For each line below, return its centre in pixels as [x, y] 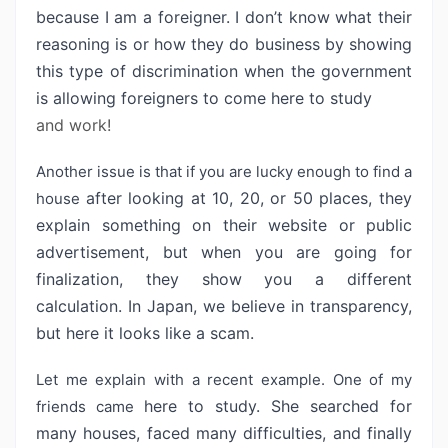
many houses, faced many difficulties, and [201, 433]
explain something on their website [187, 225]
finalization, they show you [176, 279]
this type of [84, 71]
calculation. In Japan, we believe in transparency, [224, 306]
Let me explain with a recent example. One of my [224, 379]
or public [375, 225]
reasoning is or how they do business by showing [224, 44]
